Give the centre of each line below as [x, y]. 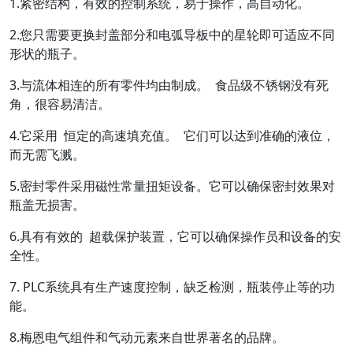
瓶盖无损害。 [47, 205]
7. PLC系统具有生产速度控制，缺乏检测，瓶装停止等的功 [172, 287]
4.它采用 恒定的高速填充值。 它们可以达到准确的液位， [172, 136]
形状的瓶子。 [47, 54]
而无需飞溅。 [47, 154]
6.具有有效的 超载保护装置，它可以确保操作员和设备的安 [175, 236]
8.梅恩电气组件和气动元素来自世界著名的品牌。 [147, 337]
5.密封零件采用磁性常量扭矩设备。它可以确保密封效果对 [172, 186]
